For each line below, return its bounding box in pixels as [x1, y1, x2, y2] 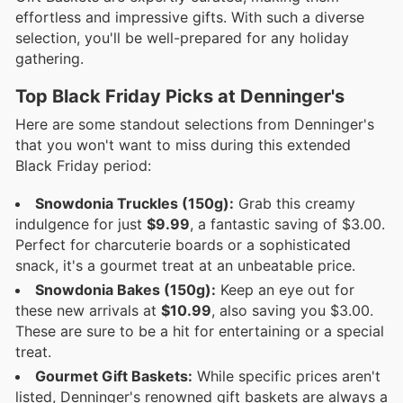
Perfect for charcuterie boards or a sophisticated [15, 236, 351, 255]
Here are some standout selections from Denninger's [15, 115, 374, 134]
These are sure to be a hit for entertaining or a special [15, 322, 384, 341]
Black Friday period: [15, 157, 151, 175]
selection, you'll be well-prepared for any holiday [15, 29, 349, 48]
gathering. [15, 49, 84, 68]
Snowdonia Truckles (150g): [35, 194, 234, 213]
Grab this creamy [234, 194, 355, 213]
